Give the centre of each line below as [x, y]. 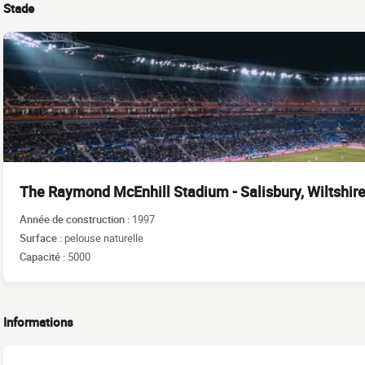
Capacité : [44, 256]
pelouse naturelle [104, 237]
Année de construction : [76, 219]
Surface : [42, 237]
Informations [38, 322]
